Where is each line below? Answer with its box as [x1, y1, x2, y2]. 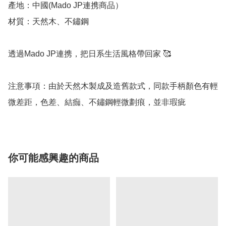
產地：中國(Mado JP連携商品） [8, 1, 123, 10]
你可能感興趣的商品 [8, 152, 99, 164]
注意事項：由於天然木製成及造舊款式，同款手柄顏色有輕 [8, 82, 218, 91]
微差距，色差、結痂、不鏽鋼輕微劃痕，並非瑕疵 [8, 98, 186, 107]
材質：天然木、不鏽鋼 [8, 17, 89, 26]
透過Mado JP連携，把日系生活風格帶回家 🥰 [8, 49, 171, 59]
